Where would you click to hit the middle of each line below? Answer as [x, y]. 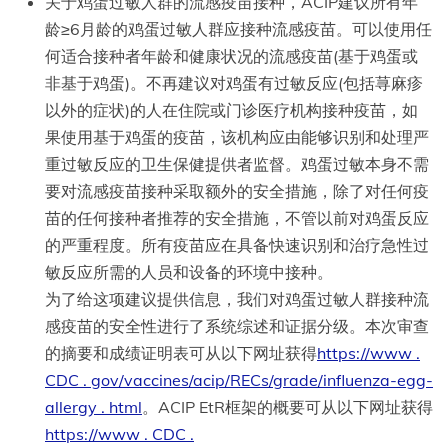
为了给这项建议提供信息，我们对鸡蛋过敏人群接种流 [237, 298]
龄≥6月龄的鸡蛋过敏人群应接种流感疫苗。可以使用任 [238, 28]
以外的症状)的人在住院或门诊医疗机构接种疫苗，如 [231, 109]
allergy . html [93, 406]
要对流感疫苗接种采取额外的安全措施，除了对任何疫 [237, 190]
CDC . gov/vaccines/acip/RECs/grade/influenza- [221, 379]
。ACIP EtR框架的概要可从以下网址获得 [287, 406]
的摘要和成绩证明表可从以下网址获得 [181, 352]
